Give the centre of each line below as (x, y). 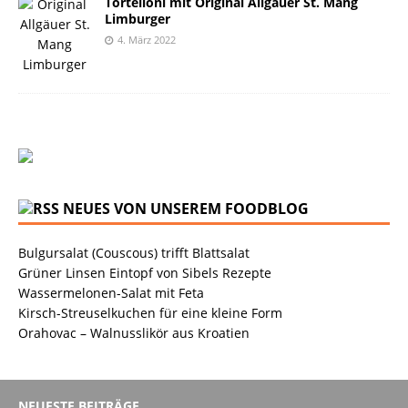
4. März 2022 (147, 39)
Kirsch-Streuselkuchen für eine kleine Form (150, 312)
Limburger (138, 18)
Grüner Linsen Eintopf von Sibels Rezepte (145, 272)
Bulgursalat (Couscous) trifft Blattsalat (134, 252)
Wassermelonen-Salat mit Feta (111, 292)
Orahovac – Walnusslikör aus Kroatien (134, 332)
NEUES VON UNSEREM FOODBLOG (186, 208)
